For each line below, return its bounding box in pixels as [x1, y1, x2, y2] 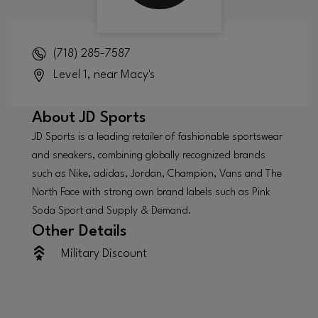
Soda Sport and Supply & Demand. [32, 205, 192, 216]
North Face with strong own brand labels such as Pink [32, 187, 270, 198]
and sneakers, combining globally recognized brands [32, 150, 265, 161]
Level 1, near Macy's [53, 68, 155, 81]
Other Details [32, 223, 127, 239]
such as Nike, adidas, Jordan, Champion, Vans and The [32, 168, 282, 180]
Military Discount [61, 247, 147, 260]
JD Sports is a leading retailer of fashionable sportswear [32, 131, 283, 143]
